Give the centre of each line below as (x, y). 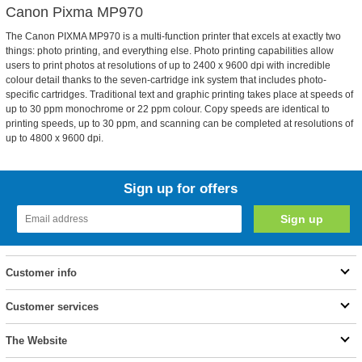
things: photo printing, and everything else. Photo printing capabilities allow (169, 51)
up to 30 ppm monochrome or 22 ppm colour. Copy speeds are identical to (167, 109)
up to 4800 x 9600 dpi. (54, 138)
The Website (36, 341)
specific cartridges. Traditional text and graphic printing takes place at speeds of (179, 95)
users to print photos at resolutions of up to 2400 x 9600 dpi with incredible (168, 65)
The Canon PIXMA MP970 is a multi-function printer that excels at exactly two (173, 36)
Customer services (52, 307)
